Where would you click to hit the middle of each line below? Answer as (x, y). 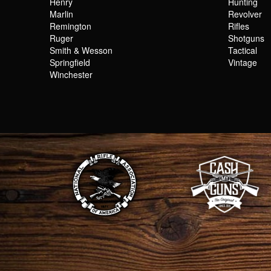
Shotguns (246, 38)
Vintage (243, 62)
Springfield (70, 62)
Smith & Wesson (81, 50)
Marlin (61, 14)
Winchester (71, 74)
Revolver (245, 14)
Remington (70, 26)
